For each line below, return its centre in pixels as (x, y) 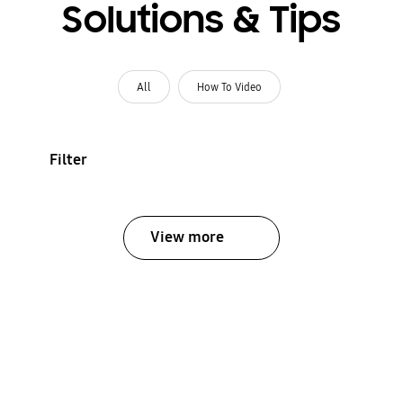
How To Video (230, 86)
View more (187, 237)
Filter (68, 159)
